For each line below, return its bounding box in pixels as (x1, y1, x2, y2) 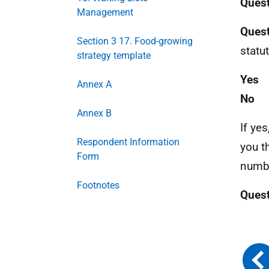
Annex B (77, 107, 112, 119)
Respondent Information (77, 136, 180, 148)
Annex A (77, 79, 112, 90)
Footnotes (77, 180, 119, 191)
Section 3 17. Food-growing (77, 35, 193, 47)
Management (77, 7, 133, 18)
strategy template (77, 50, 151, 61)
